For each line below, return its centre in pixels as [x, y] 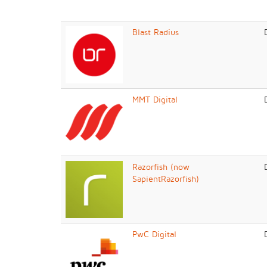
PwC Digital [154, 234]
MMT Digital [155, 99]
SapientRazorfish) [166, 178]
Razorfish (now [161, 167]
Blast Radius [156, 32]
